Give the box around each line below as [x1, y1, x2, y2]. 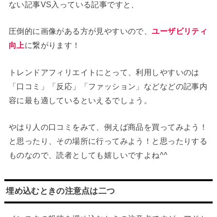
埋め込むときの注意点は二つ [6, 186, 115, 196]
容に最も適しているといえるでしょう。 [8, 95, 152, 105]
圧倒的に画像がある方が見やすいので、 [8, 27, 152, 36]
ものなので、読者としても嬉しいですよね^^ [8, 151, 168, 160]
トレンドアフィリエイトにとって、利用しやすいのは [8, 67, 200, 77]
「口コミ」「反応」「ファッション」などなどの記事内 [8, 81, 208, 91]
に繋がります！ [24, 41, 80, 50]
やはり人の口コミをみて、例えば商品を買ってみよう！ [8, 123, 208, 132]
